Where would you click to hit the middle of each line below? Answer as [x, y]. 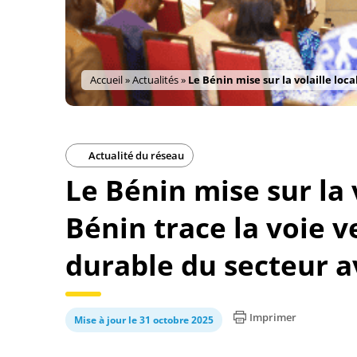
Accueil [106, 80]
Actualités [155, 80]
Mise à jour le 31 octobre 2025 [144, 320]
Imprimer [273, 317]
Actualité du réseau [135, 155]
